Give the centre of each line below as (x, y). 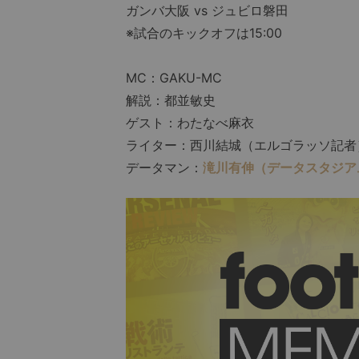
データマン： (164, 168)
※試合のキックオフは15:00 (204, 33)
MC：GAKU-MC (174, 78)
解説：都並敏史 (171, 101)
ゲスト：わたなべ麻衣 (190, 123)
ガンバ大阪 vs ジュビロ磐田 (207, 11)
